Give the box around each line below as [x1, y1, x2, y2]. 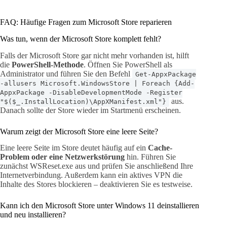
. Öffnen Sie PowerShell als [84, 60, 172, 69]
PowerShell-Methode [12, 60, 84, 69]
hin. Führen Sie [125, 153, 176, 162]
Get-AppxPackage [135, 70, 196, 78]
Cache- [148, 143, 172, 153]
